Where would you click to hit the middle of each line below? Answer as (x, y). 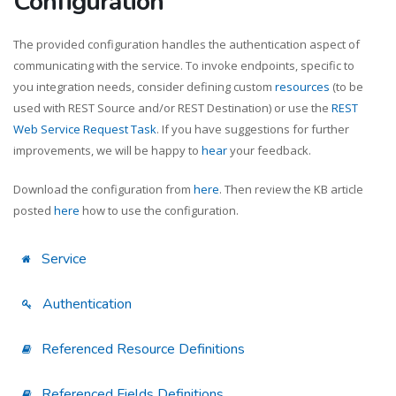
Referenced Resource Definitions (141, 349)
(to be (346, 86)
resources (302, 86)
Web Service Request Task (85, 129)
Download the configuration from (103, 189)
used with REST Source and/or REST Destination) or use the (172, 107)
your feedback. (269, 150)
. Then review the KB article (291, 189)
